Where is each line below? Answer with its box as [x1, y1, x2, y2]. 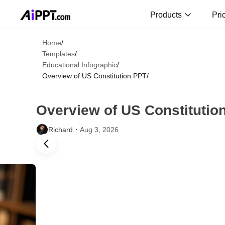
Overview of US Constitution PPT [42, 72, 147, 80]
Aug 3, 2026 [80, 126, 119, 134]
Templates [42, 50, 75, 58]
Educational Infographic [42, 61, 117, 69]
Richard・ [48, 126, 80, 134]
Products [150, 10, 184, 19]
